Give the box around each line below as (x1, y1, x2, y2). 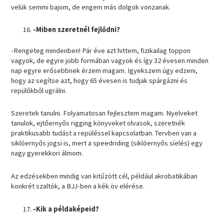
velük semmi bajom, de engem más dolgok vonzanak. (11, 2, 172, 11)
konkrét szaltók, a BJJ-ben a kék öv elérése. (11, 181, 146, 191)
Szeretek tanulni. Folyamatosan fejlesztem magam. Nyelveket (11, 108, 198, 118)
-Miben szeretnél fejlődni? (33, 25, 120, 34)
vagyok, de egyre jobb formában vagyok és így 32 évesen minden (11, 55, 209, 65)
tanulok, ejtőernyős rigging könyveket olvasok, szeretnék (11, 118, 185, 128)
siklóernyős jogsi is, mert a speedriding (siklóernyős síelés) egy (11, 138, 203, 148)
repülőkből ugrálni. (11, 85, 68, 95)
